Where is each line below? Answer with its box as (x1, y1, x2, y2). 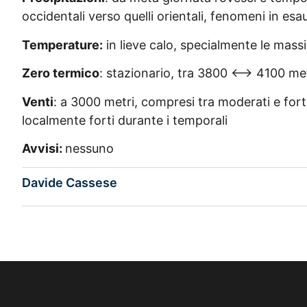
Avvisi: (22, 141, 65, 156)
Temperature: (22, 37, 103, 52)
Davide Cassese (22, 175, 117, 191)
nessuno (65, 141, 114, 156)
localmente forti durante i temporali (22, 112, 228, 127)
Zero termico (22, 66, 99, 81)
